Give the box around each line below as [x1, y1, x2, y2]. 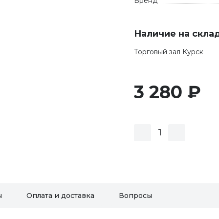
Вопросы [119, 191, 152, 200]
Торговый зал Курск [134, 47, 203, 56]
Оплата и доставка [26, 191, 94, 200]
